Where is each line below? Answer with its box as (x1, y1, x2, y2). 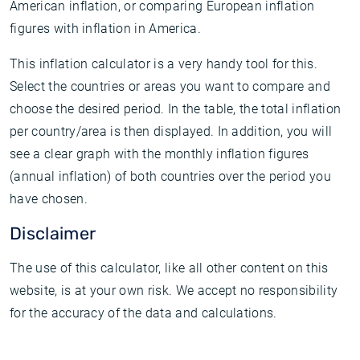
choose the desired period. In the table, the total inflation (10, 101, 342, 117)
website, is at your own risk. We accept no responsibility (10, 283, 338, 298)
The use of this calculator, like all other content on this (10, 260, 329, 276)
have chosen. (10, 191, 88, 207)
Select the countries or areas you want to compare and (10, 79, 330, 94)
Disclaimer (10, 223, 96, 243)
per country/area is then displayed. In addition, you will (10, 124, 333, 139)
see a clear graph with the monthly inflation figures (10, 146, 309, 162)
